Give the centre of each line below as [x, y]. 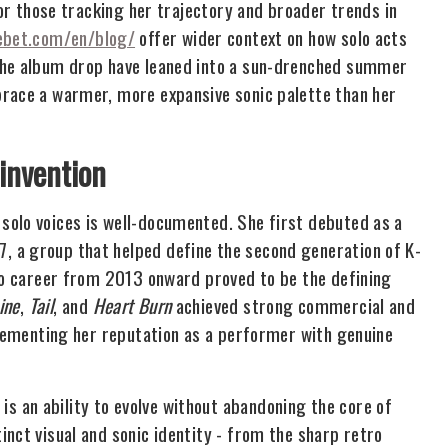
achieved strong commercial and [293, 305]
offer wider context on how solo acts [271, 37]
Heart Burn [132, 305]
